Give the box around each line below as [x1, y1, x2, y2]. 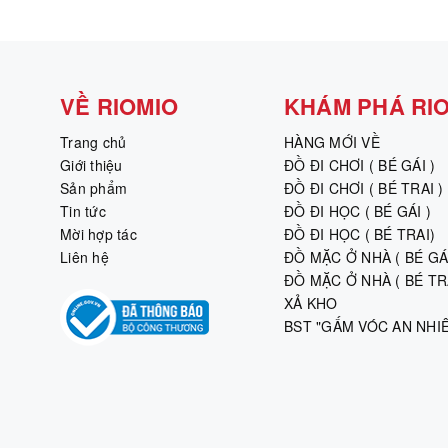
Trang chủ [60, 131, 127, 152]
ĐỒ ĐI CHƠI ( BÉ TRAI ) [284, 177, 444, 198]
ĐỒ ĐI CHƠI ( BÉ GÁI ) [284, 154, 436, 175]
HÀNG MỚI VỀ [284, 131, 380, 152]
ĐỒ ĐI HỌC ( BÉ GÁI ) [284, 200, 431, 221]
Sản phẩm [60, 177, 127, 198]
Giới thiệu [60, 154, 123, 175]
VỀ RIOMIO [60, 89, 178, 122]
